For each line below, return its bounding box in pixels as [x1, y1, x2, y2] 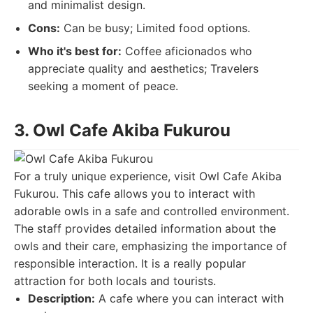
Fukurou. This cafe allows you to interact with [14, 187, 255, 201]
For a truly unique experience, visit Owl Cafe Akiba [14, 169, 282, 183]
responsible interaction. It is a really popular [14, 256, 246, 270]
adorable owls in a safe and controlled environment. [14, 204, 289, 218]
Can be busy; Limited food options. [60, 21, 250, 35]
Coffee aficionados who [122, 44, 252, 58]
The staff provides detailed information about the [14, 221, 276, 235]
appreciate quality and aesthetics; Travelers [28, 61, 259, 75]
